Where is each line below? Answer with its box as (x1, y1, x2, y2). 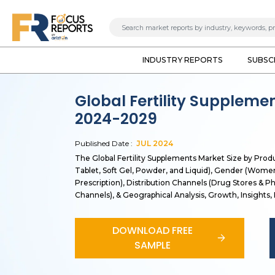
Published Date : (75, 138, 133, 148)
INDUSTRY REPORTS (142, 55, 223, 64)
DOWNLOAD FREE (112, 223, 193, 238)
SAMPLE (134, 238, 171, 252)
